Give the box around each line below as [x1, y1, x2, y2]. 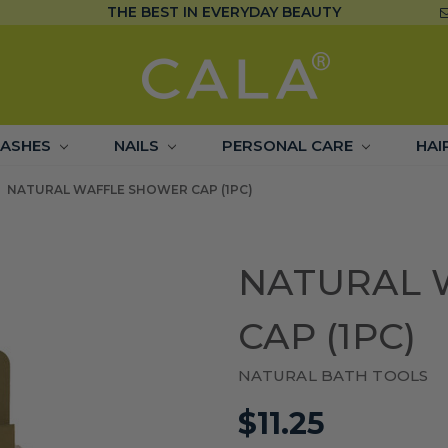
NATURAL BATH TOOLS [238, 365, 429, 385]
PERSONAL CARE [221, 136, 357, 155]
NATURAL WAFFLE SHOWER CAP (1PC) [7, 182, 253, 197]
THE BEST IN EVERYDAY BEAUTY [106, 3, 341, 21]
